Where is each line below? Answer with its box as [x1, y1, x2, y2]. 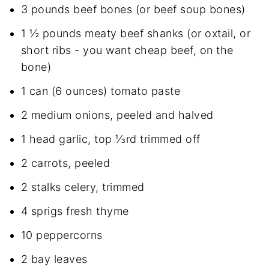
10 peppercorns [20, 228, 103, 241]
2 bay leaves [20, 252, 88, 265]
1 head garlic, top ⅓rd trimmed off [20, 132, 201, 145]
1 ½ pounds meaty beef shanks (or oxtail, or [20, 26, 251, 40]
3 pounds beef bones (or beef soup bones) [20, 2, 246, 16]
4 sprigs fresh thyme [20, 204, 129, 217]
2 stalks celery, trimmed [20, 180, 145, 193]
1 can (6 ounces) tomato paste [20, 84, 181, 97]
